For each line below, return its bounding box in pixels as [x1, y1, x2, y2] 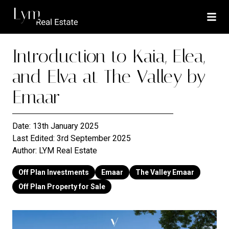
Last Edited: [12, 133, 57, 143]
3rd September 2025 [57, 133, 131, 143]
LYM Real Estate [39, 146, 97, 155]
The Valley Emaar [135, 168, 194, 176]
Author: [12, 146, 39, 155]
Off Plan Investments [18, 168, 89, 176]
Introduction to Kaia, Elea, [12, 45, 205, 67]
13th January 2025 [33, 121, 99, 131]
